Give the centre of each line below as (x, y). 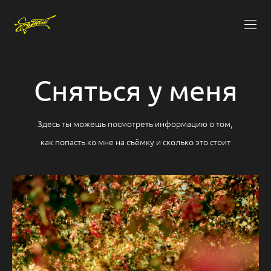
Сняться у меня (135, 90)
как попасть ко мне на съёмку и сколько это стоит (135, 141)
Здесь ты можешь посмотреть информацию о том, (135, 124)
